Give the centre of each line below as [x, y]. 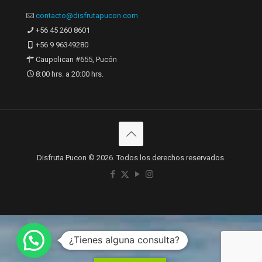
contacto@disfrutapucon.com [87, 16]
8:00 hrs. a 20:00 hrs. [69, 74]
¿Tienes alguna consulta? [124, 240]
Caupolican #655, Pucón [75, 60]
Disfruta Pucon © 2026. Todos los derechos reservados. [131, 158]
